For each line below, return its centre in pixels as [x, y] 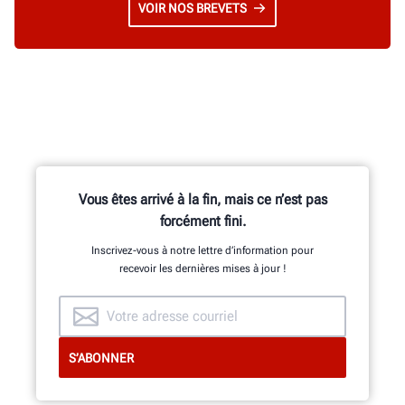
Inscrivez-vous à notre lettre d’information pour [202, 250]
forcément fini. [202, 221]
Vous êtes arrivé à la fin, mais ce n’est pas [202, 199]
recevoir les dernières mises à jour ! [202, 268]
